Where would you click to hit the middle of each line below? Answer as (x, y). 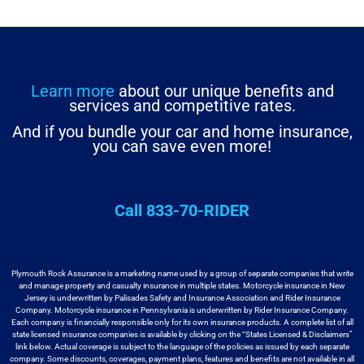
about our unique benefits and (224, 91)
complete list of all (322, 322)
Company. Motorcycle (55, 310)
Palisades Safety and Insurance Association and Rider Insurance (227, 297)
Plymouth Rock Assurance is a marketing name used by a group (124, 273)
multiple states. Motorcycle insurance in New (266, 285)
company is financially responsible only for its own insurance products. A (160, 322)
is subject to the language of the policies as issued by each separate (231, 346)
